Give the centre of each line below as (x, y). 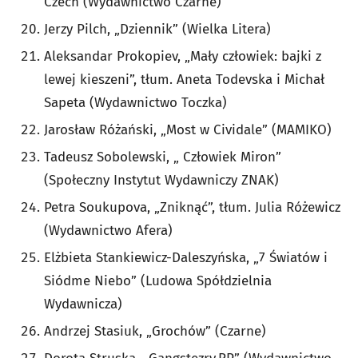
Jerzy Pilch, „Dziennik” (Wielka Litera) (157, 29)
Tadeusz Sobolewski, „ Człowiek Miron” (163, 157)
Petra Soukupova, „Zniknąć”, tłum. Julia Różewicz (192, 207)
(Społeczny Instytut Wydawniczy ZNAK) (161, 180)
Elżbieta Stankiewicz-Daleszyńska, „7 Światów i (186, 258)
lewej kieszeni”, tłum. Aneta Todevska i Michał (184, 80)
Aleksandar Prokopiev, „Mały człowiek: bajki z (183, 56)
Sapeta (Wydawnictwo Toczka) (135, 103)
